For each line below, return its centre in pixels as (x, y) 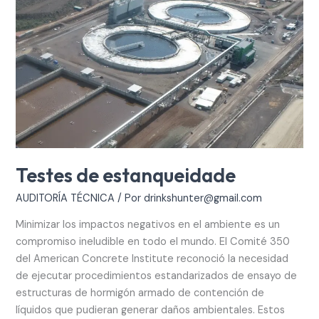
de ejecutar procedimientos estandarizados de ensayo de (157, 276)
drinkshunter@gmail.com (203, 198)
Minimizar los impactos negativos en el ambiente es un (148, 224)
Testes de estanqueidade (126, 175)
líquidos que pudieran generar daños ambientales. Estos (151, 310)
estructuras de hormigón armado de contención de (140, 293)
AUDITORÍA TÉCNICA (66, 198)
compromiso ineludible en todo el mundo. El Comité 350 (153, 241)
